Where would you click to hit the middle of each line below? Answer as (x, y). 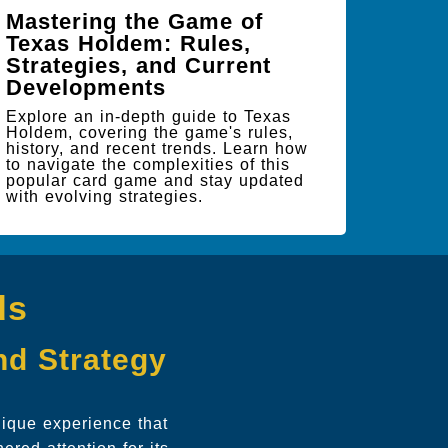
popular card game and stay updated (155, 180)
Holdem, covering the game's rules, (149, 132)
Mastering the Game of (134, 21)
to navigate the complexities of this (148, 164)
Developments (86, 87)
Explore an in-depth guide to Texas (148, 116)
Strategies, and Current (138, 65)
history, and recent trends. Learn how (157, 148)
